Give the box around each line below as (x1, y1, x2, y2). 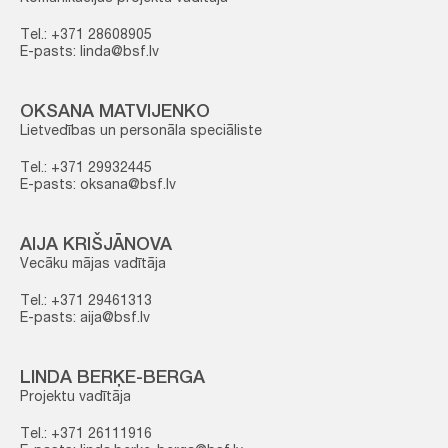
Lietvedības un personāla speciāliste (20, 125, 262, 139)
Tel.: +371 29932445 (20, 162, 152, 176)
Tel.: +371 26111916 (20, 428, 152, 442)
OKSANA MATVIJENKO (20, 104, 210, 122)
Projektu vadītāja (20, 391, 131, 405)
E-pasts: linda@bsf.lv (20, 46, 159, 60)
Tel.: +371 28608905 (20, 29, 152, 43)
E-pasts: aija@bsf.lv (20, 312, 150, 326)
